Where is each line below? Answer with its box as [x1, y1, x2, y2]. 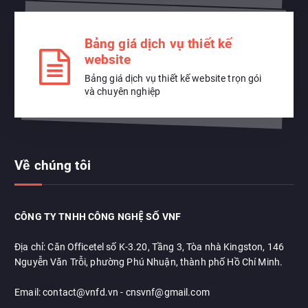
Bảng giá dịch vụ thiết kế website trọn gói [84, 73, 262, 85]
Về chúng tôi [14, 157, 91, 174]
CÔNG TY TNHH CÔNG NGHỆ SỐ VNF [14, 210, 181, 222]
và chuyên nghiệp [84, 86, 160, 98]
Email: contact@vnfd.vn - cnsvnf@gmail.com [14, 286, 210, 298]
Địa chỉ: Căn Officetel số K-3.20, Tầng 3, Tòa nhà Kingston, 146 [14, 241, 284, 252]
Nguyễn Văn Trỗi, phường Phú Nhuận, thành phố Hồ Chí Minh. [14, 256, 283, 267]
